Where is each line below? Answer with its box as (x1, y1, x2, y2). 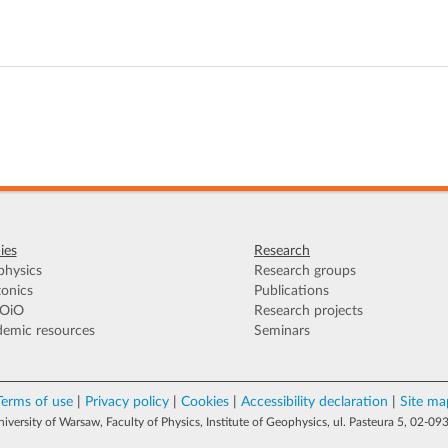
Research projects (254, 304, 363, 318)
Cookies (180, 395, 229, 409)
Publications (254, 284, 329, 298)
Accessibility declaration (240, 395, 388, 409)
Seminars (254, 324, 310, 338)
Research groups (254, 264, 356, 278)
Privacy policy (84, 395, 169, 409)
